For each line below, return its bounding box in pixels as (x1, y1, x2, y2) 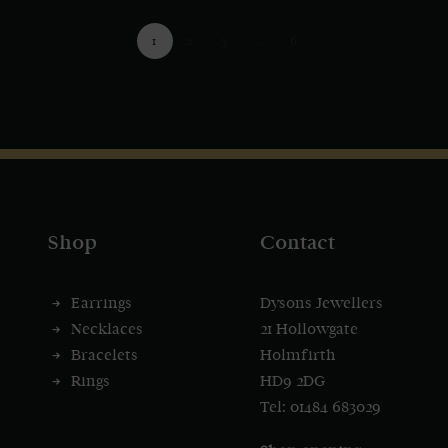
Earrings (70, 296, 132, 311)
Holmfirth (260, 348, 336, 363)
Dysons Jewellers (260, 296, 383, 311)
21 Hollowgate (260, 322, 358, 337)
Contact (260, 233, 335, 253)
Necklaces (70, 322, 143, 337)
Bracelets (70, 348, 138, 363)
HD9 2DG (260, 374, 326, 389)
